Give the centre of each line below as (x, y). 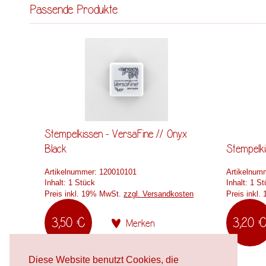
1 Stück (82, 183)
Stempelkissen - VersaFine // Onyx (116, 134)
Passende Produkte (74, 10)
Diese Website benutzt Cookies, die (104, 259)
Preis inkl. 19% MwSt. (84, 194)
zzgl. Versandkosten (159, 194)
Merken (140, 224)
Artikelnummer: (71, 172)
